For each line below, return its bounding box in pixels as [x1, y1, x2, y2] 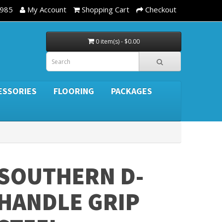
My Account [27, 4, 66, 14]
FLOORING [54, 85, 94, 97]
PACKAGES [111, 85, 152, 97]
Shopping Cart [81, 4, 129, 14]
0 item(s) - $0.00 [96, 37, 140, 46]
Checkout [145, 4, 176, 14]
